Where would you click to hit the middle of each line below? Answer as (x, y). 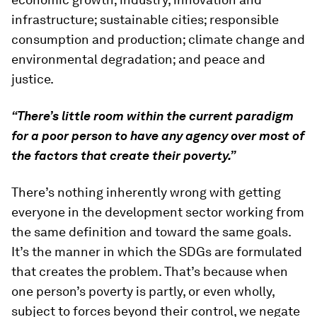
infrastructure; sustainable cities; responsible (145, 19)
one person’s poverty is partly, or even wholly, (143, 291)
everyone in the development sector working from (158, 212)
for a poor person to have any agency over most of (158, 136)
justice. (33, 79)
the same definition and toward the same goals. (151, 232)
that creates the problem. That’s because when (150, 271)
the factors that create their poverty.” (123, 155)
